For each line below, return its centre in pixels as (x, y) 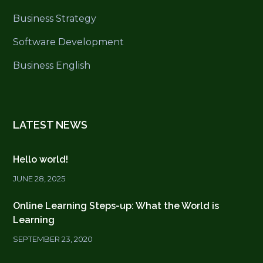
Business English (52, 65)
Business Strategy (55, 18)
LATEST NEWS (50, 124)
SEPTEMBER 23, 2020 (53, 239)
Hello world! (41, 159)
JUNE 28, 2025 (39, 178)
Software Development (69, 42)
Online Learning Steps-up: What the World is (116, 205)
